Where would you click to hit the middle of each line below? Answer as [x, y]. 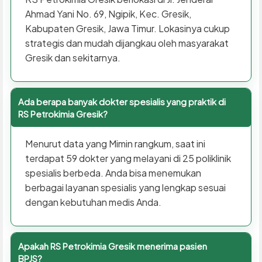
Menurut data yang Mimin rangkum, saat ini [115, 143]
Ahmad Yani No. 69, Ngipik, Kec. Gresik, [108, 13]
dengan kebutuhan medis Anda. [93, 202]
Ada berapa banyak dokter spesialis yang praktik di [122, 101]
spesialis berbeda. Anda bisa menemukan [113, 173]
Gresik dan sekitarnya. [73, 57]
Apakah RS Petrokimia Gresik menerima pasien [112, 246]
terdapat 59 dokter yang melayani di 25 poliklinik [128, 158]
